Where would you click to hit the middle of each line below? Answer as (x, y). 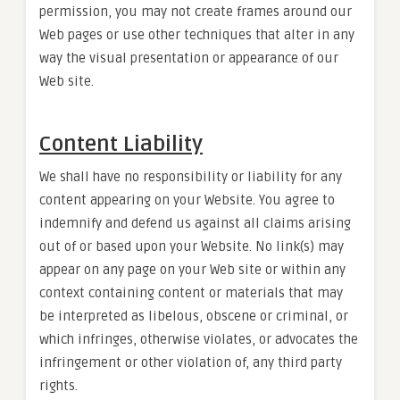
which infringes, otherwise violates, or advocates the (199, 339)
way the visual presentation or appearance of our (189, 58)
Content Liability (121, 144)
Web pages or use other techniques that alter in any (197, 35)
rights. (58, 386)
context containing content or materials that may (191, 293)
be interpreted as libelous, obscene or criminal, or (194, 316)
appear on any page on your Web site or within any (192, 270)
